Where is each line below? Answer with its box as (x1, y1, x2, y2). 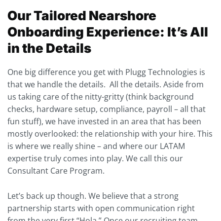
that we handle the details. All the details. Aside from (7, 79, 204, 90)
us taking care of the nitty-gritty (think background (7, 91, 194, 103)
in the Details (7, 40, 94, 56)
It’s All (167, 24, 208, 40)
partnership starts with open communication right (7, 202, 195, 214)
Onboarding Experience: (7, 24, 167, 40)
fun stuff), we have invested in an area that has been (7, 116, 201, 127)
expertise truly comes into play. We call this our (7, 153, 183, 164)
